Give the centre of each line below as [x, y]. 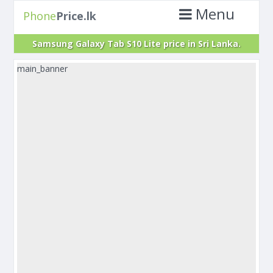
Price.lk [76, 16]
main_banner [42, 69]
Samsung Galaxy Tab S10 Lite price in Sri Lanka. [136, 44]
